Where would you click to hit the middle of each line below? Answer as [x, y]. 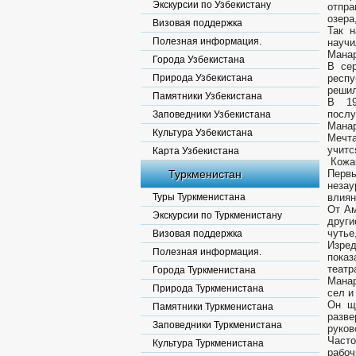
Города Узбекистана [199, 60]
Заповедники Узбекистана [212, 114]
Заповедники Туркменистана [217, 325]
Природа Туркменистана [208, 288]
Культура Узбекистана [203, 133]
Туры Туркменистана [199, 197]
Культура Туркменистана [208, 343]
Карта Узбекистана [196, 151]
